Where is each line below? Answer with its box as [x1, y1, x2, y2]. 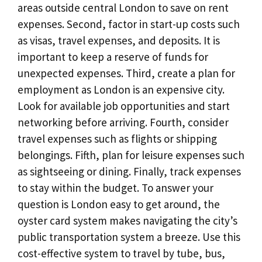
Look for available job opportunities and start [18, 99, 230, 113]
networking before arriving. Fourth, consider [18, 115, 229, 130]
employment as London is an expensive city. [18, 82, 225, 97]
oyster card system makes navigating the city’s [18, 213, 237, 228]
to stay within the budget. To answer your [18, 181, 213, 195]
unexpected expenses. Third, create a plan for [18, 66, 235, 81]
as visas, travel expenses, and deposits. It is [18, 33, 220, 48]
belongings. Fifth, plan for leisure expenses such [18, 148, 244, 163]
